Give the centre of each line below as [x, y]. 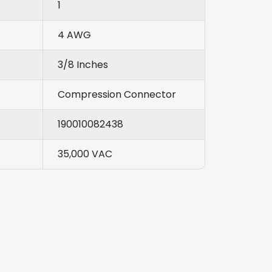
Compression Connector [117, 94]
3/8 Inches [83, 64]
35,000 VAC [85, 154]
